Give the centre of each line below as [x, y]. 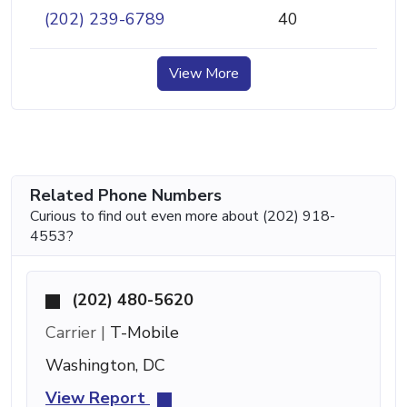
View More [203, 73]
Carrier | [75, 332]
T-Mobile [142, 332]
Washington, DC [105, 365]
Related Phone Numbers [126, 195]
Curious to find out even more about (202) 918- [183, 216]
